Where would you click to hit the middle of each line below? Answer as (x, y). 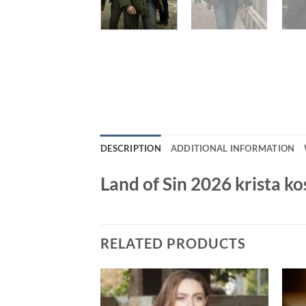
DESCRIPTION (131, 148)
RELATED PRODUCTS (173, 244)
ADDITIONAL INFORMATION (233, 148)
